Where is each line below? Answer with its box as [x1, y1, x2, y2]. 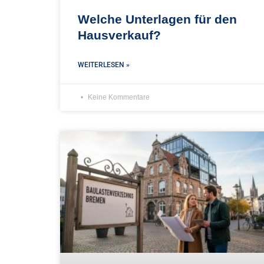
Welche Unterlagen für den [78, 12, 237, 27]
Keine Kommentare [86, 93, 150, 102]
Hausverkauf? [78, 28, 161, 42]
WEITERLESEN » [78, 61, 130, 70]
